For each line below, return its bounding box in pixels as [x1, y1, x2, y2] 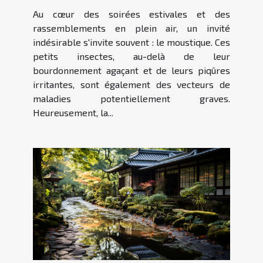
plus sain [103, 14, 160, 33]
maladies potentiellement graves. [33, 92, 230, 104]
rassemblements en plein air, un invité [33, 22, 230, 33]
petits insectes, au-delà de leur [33, 50, 230, 62]
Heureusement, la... [33, 106, 113, 118]
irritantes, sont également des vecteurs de [33, 78, 230, 90]
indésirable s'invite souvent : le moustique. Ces [33, 36, 230, 48]
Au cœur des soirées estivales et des [33, 8, 230, 19]
